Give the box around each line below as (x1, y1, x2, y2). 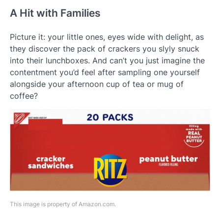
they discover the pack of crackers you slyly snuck (10, 43, 199, 54)
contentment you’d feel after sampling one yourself (10, 67, 200, 77)
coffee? (10, 90, 38, 101)
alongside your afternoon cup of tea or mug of (10, 79, 184, 89)
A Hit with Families (10, 6, 101, 19)
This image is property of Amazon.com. (10, 200, 116, 208)
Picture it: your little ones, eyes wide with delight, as (10, 31, 204, 42)
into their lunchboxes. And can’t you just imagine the (10, 55, 205, 65)
